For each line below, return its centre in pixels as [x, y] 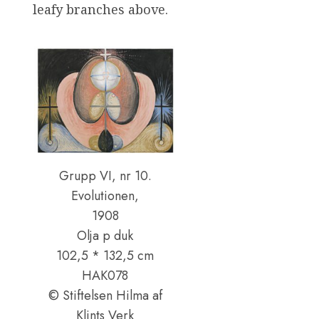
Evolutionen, [105, 195]
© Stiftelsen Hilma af [105, 295]
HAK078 [105, 275]
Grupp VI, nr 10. [105, 176]
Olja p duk [105, 235]
